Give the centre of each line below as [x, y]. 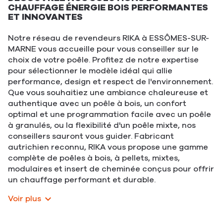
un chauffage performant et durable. [82, 180]
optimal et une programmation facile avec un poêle [110, 114]
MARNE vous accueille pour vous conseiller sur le [103, 49]
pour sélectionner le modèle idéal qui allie [90, 71]
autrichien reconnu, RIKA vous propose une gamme [108, 147]
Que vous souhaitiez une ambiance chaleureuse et [108, 93]
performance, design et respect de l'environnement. [111, 82]
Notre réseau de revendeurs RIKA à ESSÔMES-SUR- [109, 38]
